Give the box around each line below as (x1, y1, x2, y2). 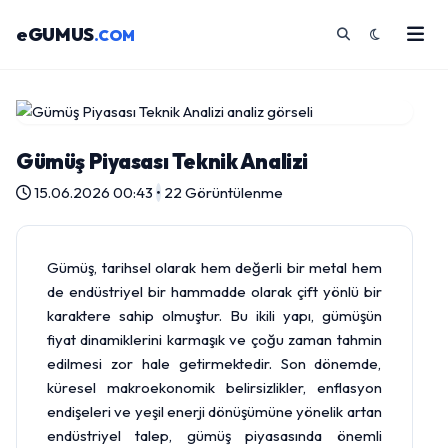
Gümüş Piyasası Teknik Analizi (16, 148, 308, 174)
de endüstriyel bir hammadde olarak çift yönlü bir (47, 282, 382, 301)
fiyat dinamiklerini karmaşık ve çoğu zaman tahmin (47, 330, 382, 349)
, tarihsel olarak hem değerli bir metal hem (94, 258, 382, 277)
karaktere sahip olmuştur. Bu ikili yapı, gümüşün (47, 306, 382, 325)
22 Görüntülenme (164, 183, 283, 202)
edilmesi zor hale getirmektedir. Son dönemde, (47, 354, 382, 373)
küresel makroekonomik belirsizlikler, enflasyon (47, 378, 382, 397)
